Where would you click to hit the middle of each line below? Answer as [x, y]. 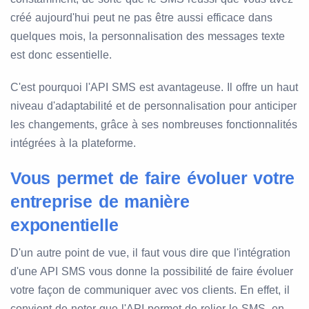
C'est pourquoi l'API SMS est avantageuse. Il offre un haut [154, 88]
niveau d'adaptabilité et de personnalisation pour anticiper [153, 106]
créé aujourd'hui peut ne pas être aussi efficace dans [141, 18]
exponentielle [64, 225]
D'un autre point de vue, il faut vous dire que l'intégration [150, 253]
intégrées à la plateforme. [73, 143]
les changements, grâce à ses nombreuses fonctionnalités [154, 125]
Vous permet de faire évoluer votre [153, 178]
